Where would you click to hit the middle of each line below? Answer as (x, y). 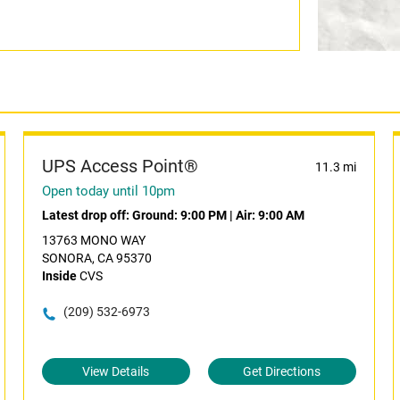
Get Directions (282, 371)
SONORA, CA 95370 (96, 258)
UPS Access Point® (120, 166)
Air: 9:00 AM (270, 215)
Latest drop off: (87, 215)
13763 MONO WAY (93, 240)
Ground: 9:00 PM (179, 215)
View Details (116, 371)
